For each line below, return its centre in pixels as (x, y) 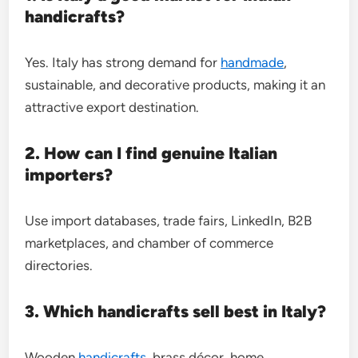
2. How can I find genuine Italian (151, 153)
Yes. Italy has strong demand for (123, 62)
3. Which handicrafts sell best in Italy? (176, 311)
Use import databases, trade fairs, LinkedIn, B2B (169, 221)
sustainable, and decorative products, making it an (175, 85)
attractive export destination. (112, 107)
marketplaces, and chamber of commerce (149, 243)
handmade (253, 62)
